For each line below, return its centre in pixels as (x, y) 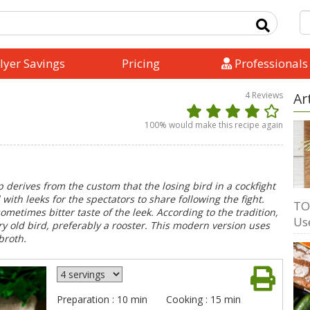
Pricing (140, 63)
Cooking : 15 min (203, 299)
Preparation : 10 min (102, 299)
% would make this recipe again (221, 125)
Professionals (270, 63)
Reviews (267, 95)
